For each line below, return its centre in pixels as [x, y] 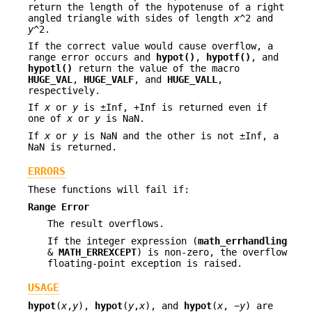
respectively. [64, 90]
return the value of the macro [156, 68]
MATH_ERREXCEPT [97, 252]
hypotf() [228, 57]
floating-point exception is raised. [145, 263]
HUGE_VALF [109, 79]
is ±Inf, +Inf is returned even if [173, 108]
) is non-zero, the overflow [212, 252]
